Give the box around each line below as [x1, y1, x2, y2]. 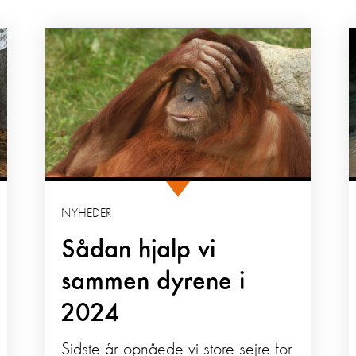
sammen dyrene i [60, 269, 245, 296]
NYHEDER [60, 207, 111, 221]
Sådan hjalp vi [60, 237, 215, 265]
